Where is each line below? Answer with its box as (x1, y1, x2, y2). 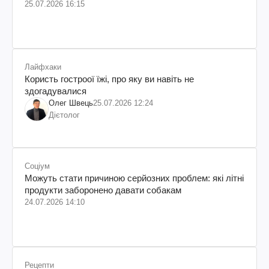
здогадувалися (25, 85, 86, 96)
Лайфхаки (25, 62, 61, 71)
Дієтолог (49, 110, 80, 119)
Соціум (25, 161, 50, 171)
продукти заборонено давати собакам (25, 184, 181, 195)
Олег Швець (49, 98, 93, 107)
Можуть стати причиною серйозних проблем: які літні (25, 172, 244, 183)
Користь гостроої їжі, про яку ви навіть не (25, 73, 194, 84)
